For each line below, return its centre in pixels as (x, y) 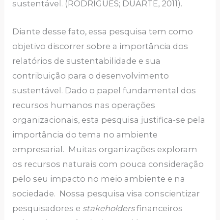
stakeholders (109, 208)
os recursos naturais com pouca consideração (108, 164)
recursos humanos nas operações (84, 105)
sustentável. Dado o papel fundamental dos (104, 90)
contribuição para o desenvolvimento (91, 75)
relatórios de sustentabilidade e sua (87, 61)
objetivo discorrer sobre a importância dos (100, 46)
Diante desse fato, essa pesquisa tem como (103, 31)
